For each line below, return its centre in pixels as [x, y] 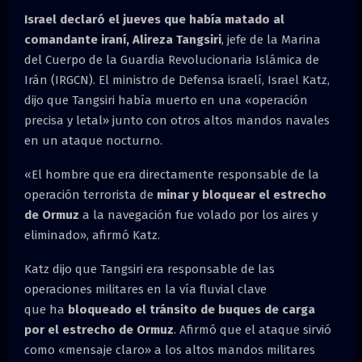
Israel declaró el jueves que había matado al [154, 19]
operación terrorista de [90, 194]
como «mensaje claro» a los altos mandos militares [170, 349]
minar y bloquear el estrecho [242, 194]
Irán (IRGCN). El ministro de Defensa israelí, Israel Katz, [177, 80]
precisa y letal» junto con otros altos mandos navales [177, 120]
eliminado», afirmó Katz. [92, 235]
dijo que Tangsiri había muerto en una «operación [166, 100]
